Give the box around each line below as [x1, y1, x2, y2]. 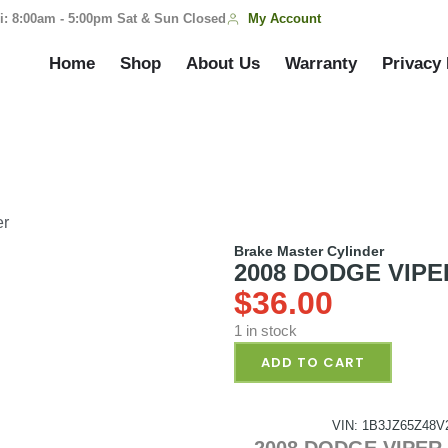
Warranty [285, 53, 357, 73]
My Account [248, 10, 322, 26]
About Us [186, 53, 260, 73]
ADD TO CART [261, 352, 365, 372]
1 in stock [234, 322, 297, 339]
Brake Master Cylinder [234, 242, 384, 259]
